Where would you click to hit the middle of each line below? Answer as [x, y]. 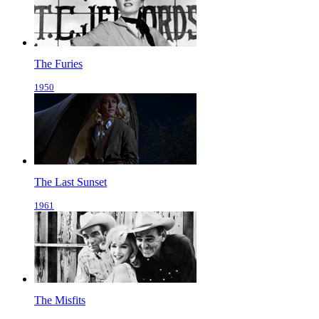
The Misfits [60, 300]
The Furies [58, 64]
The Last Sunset [70, 182]
